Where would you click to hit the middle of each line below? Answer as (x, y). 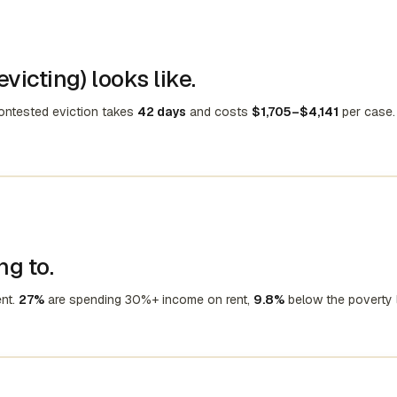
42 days (162, 112)
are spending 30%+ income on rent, (149, 299)
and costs (219, 112)
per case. (367, 112)
